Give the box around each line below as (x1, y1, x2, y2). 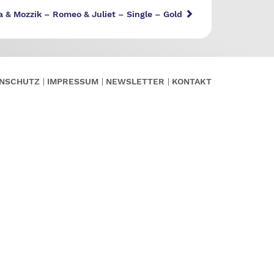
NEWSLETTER (106, 76, 165, 86)
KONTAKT (172, 76, 212, 86)
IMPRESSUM (47, 76, 98, 86)
